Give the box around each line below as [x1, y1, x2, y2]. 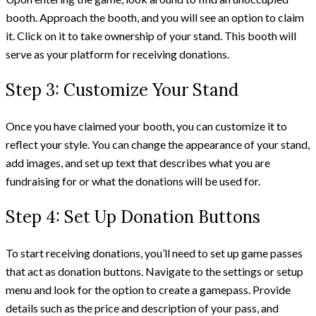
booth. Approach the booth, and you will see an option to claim [6, 10, 304, 24]
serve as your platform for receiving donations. [6, 47, 229, 61]
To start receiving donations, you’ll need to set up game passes [6, 245, 303, 260]
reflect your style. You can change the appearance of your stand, [6, 137, 310, 151]
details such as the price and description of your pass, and [6, 300, 279, 315]
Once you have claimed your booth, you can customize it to [6, 119, 287, 133]
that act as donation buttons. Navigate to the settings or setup [6, 264, 303, 278]
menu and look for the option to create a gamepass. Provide [6, 282, 291, 296]
